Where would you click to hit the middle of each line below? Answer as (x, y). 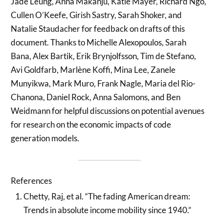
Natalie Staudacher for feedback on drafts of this (98, 28)
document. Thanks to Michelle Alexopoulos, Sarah (99, 42)
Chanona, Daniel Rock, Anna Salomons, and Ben (96, 97)
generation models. (45, 138)
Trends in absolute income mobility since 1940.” (107, 210)
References (32, 180)
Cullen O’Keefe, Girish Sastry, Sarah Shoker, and (97, 15)
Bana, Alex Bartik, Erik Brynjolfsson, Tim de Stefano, (104, 56)
